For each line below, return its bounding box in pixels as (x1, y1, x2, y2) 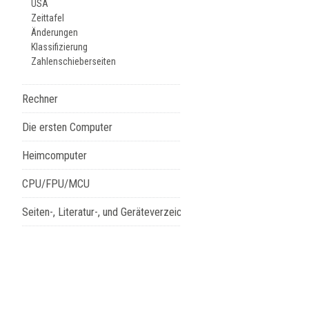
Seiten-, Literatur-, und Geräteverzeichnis (22, 206, 199, 219)
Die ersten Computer (22, 121, 113, 134)
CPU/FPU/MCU (22, 177, 90, 190)
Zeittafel (31, 12, 65, 23)
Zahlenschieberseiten (31, 56, 117, 67)
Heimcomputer (22, 149, 88, 162)
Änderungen (31, 27, 79, 38)
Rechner (22, 92, 59, 106)
